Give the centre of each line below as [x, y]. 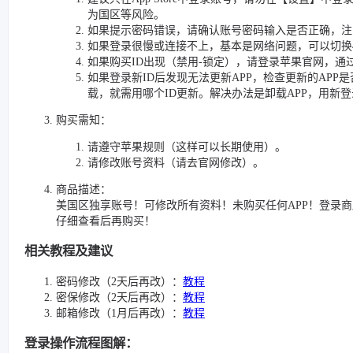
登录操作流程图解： [81, 344]
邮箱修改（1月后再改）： [119, 313]
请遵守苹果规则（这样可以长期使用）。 [187, 147]
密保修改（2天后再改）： [119, 297]
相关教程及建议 [69, 251]
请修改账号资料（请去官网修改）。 [176, 163]
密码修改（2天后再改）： [119, 281]
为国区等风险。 [126, 15]
